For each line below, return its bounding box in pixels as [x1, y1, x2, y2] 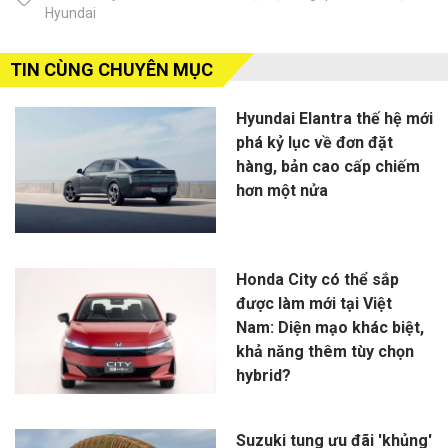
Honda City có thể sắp [235, 270, 399, 290]
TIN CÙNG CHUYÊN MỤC [10, 59, 213, 81]
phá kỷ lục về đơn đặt [235, 133, 393, 153]
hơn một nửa [235, 181, 328, 201]
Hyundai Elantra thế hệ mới [235, 109, 433, 129]
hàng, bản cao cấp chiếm [235, 157, 420, 177]
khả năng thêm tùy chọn [235, 342, 414, 362]
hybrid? [235, 366, 291, 386]
